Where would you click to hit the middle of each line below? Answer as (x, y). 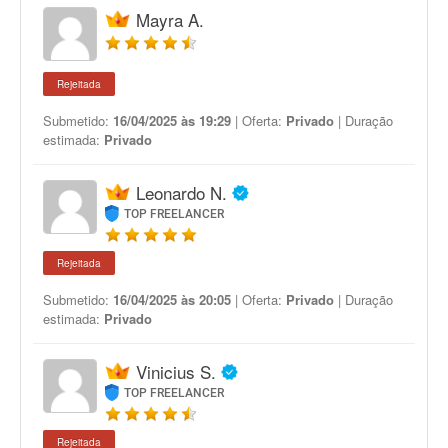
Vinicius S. (176, 371)
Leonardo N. (181, 192)
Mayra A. (170, 19)
